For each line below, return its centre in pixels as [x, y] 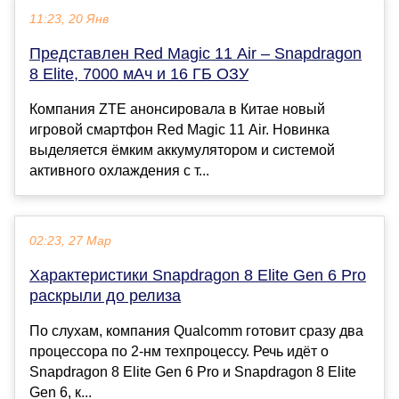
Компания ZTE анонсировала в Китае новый [177, 109]
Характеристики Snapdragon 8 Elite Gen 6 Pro [198, 275]
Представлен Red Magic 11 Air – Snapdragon [195, 53]
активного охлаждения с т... [119, 170]
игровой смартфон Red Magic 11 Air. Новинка [179, 129]
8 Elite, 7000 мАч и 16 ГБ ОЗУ [139, 73]
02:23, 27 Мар [70, 240]
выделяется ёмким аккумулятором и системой [182, 150]
